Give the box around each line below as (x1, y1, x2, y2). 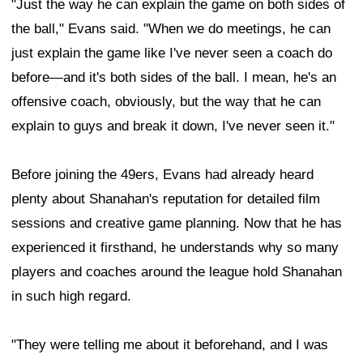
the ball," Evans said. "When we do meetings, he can (11, 20, 331, 36)
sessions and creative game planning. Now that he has (11, 215, 342, 231)
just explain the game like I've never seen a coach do (11, 45, 332, 61)
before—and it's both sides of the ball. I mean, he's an (11, 69, 336, 85)
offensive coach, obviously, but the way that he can (11, 93, 321, 109)
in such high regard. (11, 288, 131, 304)
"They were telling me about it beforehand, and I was (11, 336, 328, 352)
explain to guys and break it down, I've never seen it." (11, 117, 335, 134)
